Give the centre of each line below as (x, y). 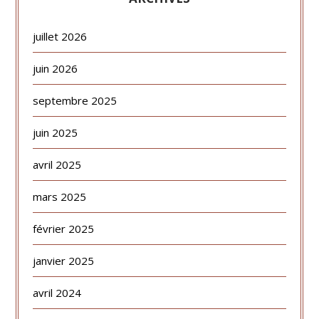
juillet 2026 (60, 37)
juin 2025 (56, 133)
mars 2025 (60, 197)
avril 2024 (57, 293)
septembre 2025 (75, 101)
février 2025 (64, 229)
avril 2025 (57, 165)
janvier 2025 (64, 261)
